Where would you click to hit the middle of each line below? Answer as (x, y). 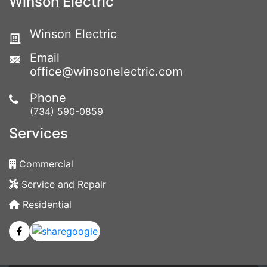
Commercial (46, 164)
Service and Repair (64, 184)
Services (38, 133)
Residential (47, 205)
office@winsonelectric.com (106, 72)
